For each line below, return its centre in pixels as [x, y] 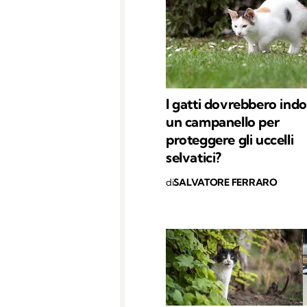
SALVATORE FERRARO [225, 182]
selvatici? [194, 157]
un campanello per [223, 121]
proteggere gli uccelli [230, 139]
